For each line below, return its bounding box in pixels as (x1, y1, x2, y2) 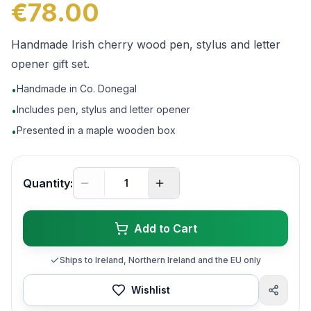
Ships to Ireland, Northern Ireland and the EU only (60, 255, 261, 265)
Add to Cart (133, 221, 197, 235)
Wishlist (131, 284, 170, 296)
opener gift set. (11, 57, 90, 71)
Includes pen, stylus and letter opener (17, 103, 190, 115)
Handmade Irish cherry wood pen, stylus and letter (11, 37, 280, 51)
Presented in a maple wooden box (17, 124, 176, 136)
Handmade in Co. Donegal (17, 83, 137, 94)
